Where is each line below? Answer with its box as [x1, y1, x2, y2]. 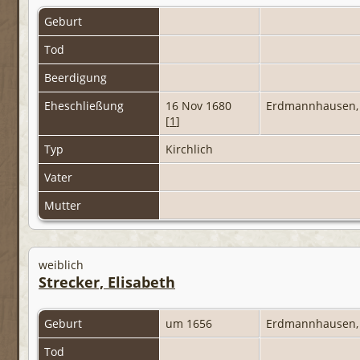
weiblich [39, 257, 84, 273]
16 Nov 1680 [166, 98, 235, 114]
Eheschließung [44, 98, 127, 114]
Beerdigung [44, 70, 110, 86]
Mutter [44, 198, 84, 214]
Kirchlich [166, 141, 216, 157]
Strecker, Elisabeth [39, 272, 175, 292]
